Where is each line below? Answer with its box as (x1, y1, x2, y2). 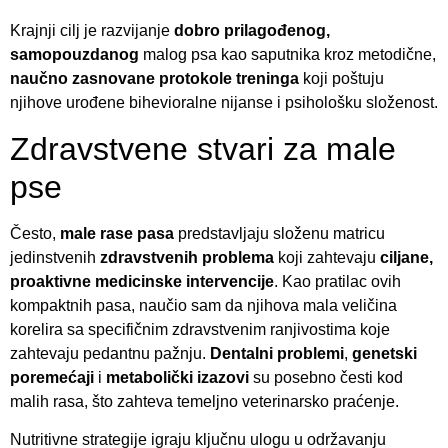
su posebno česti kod (249, 368, 403, 386)
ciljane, (380, 248, 433, 266)
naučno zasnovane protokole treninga (10, 70, 299, 88)
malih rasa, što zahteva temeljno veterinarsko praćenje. (10, 392, 399, 410)
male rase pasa (60, 224, 174, 242)
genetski (352, 344, 417, 362)
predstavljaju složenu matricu (174, 224, 385, 242)
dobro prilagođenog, (174, 22, 330, 40)
